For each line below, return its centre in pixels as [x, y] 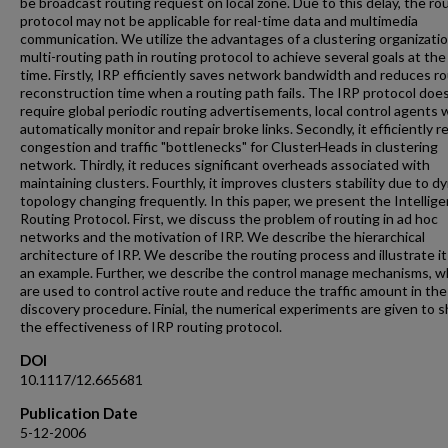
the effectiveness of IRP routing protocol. [151, 327]
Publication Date [79, 413]
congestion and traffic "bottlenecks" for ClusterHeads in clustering [229, 147]
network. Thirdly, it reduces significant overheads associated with [225, 165]
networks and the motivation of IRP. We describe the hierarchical [222, 237]
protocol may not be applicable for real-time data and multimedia [219, 21]
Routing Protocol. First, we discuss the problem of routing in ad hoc [229, 219]
